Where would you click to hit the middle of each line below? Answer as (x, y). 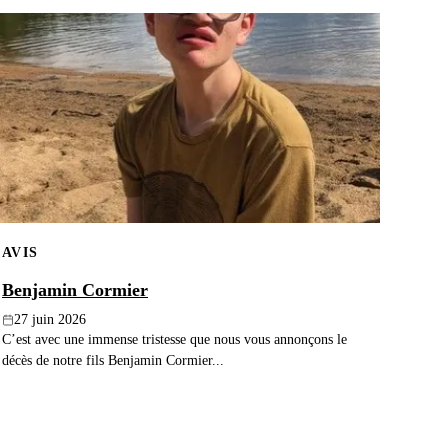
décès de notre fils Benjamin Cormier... (113, 360)
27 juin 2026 (50, 320)
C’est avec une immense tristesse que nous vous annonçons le (174, 339)
